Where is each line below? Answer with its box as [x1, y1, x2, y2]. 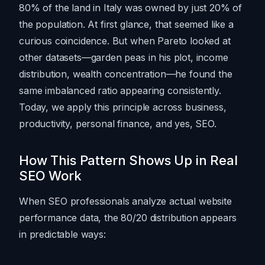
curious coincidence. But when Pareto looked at [19, 35, 231, 47]
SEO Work [19, 168, 82, 184]
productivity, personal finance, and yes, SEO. [19, 118, 216, 130]
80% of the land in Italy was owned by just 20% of [19, 2, 243, 14]
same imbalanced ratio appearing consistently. [19, 85, 221, 97]
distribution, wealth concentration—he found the [19, 68, 232, 80]
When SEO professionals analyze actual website [19, 195, 232, 208]
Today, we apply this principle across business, [19, 101, 227, 114]
